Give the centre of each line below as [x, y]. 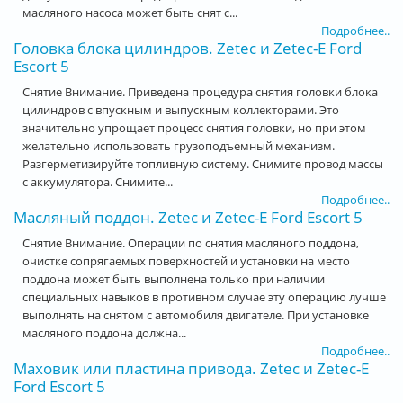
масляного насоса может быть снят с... [130, 12]
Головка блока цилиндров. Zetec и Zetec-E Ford [188, 48]
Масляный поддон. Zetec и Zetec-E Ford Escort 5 [188, 217]
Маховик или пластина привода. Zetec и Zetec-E [191, 368]
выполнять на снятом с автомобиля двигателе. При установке [196, 314]
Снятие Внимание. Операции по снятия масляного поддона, [191, 242]
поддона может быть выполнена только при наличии [174, 278]
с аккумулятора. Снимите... [98, 181]
